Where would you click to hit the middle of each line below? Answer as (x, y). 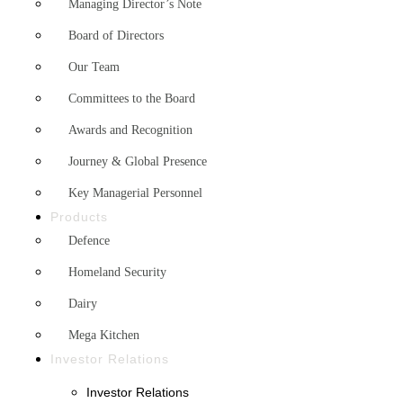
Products (79, 217)
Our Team (94, 67)
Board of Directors (116, 36)
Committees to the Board (132, 99)
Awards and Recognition (130, 130)
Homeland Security (117, 272)
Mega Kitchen (104, 335)
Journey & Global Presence (138, 161)
